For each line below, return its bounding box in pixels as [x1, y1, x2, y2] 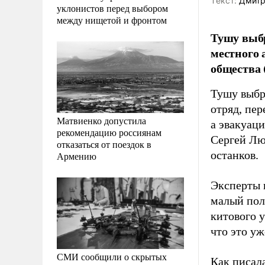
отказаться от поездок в [57, 137, 151, 150]
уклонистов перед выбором [57, 1, 168, 14]
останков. [211, 148, 258, 161]
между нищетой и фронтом [57, 13, 167, 26]
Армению [57, 149, 96, 162]
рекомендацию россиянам [57, 125, 161, 138]
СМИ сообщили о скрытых [57, 250, 167, 263]
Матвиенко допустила [57, 114, 146, 127]
